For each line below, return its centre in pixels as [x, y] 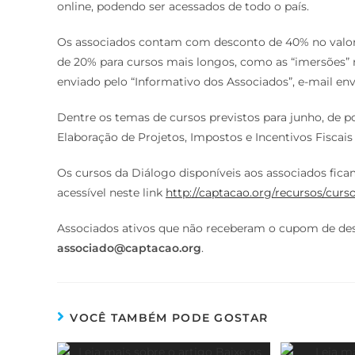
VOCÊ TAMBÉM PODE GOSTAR [169, 317]
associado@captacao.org [129, 248]
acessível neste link [111, 192]
